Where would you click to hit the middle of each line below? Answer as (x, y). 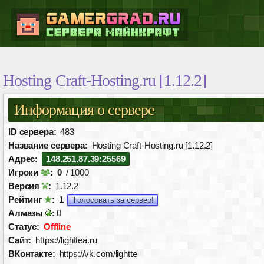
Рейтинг (26, 199)
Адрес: (23, 159)
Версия (25, 186)
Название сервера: (48, 145)
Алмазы (27, 213)
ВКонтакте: (32, 254)
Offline (57, 227)
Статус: (24, 227)
